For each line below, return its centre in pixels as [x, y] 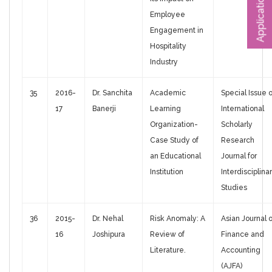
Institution [167, 172]
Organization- [174, 125]
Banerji [104, 109]
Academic [168, 93]
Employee [168, 15]
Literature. [168, 250]
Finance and [243, 235]
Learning [165, 109]
